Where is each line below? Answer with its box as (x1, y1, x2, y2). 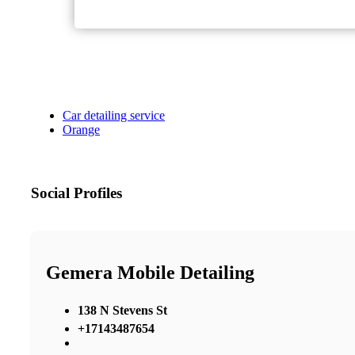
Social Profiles (31, 185, 122, 202)
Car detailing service (63, 109, 165, 123)
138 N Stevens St (78, 303, 167, 317)
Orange (63, 123, 100, 137)
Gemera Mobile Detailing (46, 262, 254, 283)
